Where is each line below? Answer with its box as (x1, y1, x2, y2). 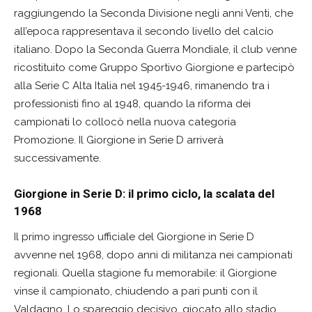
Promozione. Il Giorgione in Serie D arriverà (14, 134, 224, 147)
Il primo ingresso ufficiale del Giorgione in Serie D (14, 231, 254, 244)
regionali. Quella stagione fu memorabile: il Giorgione (14, 267, 276, 280)
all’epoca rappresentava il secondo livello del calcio (14, 25, 274, 38)
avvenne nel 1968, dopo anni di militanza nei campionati (14, 249, 292, 262)
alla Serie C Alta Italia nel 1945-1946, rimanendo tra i (14, 79, 270, 93)
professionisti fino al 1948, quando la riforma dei (14, 97, 251, 111)
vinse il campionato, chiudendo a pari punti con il (14, 285, 258, 298)
